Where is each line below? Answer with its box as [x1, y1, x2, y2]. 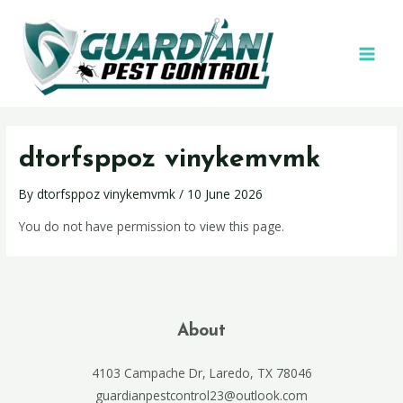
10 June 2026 [187, 185, 264, 203]
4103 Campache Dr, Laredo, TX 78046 [91, 364, 312, 382]
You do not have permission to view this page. [19, 218, 285, 236]
